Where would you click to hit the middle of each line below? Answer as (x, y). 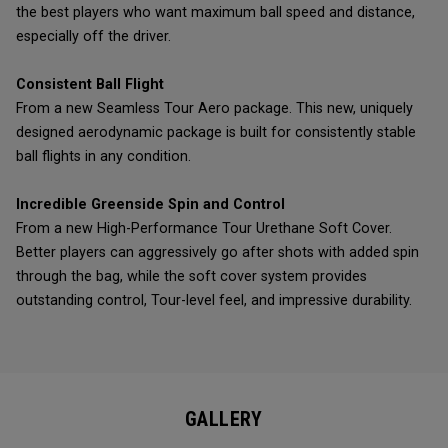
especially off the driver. (93, 36)
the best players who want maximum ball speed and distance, (215, 12)
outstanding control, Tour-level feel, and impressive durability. (214, 300)
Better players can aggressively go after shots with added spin (217, 252)
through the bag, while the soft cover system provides (191, 276)
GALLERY (224, 419)
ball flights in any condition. (103, 156)
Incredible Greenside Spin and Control (150, 204)
